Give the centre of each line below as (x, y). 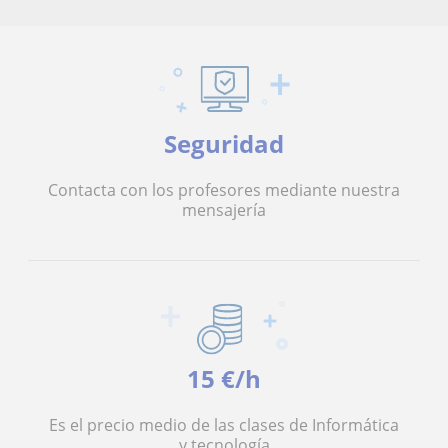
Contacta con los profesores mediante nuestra (224, 190)
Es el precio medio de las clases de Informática (224, 425)
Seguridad (224, 143)
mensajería (224, 210)
